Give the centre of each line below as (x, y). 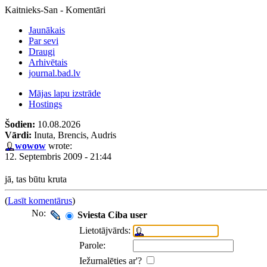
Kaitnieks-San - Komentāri (55, 10)
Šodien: (20, 124)
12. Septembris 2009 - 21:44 (58, 156)
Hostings (45, 104)
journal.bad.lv (55, 73)
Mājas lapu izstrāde (65, 93)
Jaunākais (47, 30)
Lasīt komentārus (40, 200)
